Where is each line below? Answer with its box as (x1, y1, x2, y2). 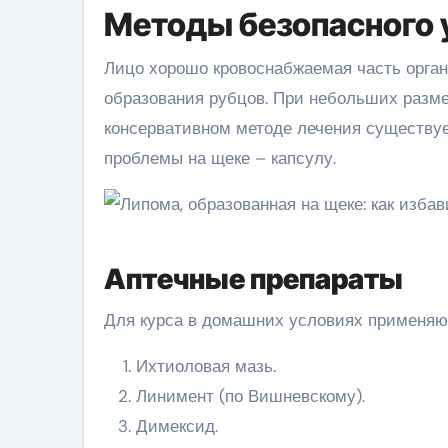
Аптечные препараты (104, 261, 403, 296)
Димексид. (136, 414, 218, 437)
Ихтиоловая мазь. (136, 354, 276, 377)
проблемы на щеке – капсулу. (104, 147, 336, 169)
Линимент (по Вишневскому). (136, 384, 365, 407)
